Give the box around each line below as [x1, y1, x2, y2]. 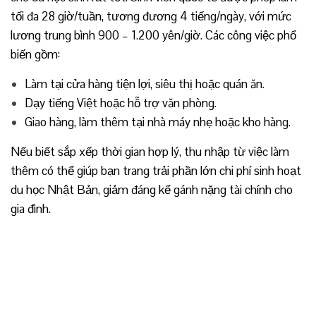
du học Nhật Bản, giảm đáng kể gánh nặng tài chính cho [11, 181, 293, 197]
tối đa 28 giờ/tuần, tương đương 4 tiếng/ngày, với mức [11, 8, 291, 24]
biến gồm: [11, 46, 60, 62]
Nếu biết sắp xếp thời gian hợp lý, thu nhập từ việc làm [11, 143, 289, 159]
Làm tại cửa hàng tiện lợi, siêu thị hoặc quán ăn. [25, 75, 265, 92]
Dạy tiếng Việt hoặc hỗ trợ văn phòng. [25, 95, 217, 111]
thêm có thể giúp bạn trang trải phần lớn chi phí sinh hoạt [11, 162, 301, 178]
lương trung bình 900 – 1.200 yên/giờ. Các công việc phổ [11, 27, 296, 43]
